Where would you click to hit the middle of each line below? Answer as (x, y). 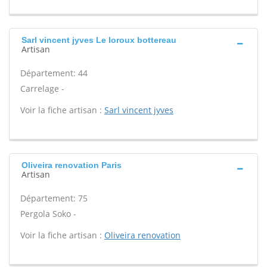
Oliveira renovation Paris (72, 165)
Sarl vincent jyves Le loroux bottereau (99, 40)
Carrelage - (42, 89)
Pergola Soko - (48, 214)
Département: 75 (54, 198)
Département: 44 (54, 73)
